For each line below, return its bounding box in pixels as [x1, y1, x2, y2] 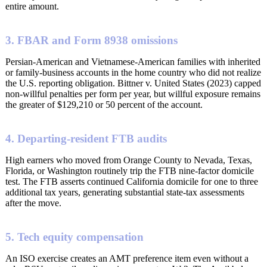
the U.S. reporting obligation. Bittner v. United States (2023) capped [5, 78, 261, 89]
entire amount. [5, 1, 59, 12]
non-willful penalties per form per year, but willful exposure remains [5, 89, 260, 100]
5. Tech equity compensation [5, 230, 144, 243]
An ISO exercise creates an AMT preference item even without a [5, 253, 249, 263]
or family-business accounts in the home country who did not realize [5, 67, 261, 78]
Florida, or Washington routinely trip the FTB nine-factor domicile [5, 165, 254, 176]
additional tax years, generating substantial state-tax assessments [5, 187, 244, 197]
